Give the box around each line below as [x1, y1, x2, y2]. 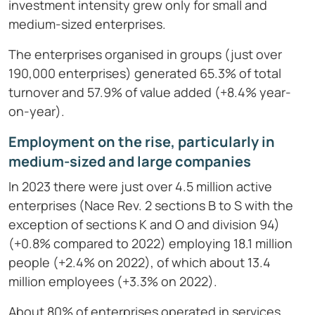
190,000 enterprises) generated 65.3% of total [8, 65, 281, 82]
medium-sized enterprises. [8, 15, 166, 33]
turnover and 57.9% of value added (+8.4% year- [8, 84, 291, 101]
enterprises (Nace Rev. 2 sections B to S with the [8, 197, 293, 214]
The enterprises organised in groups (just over [8, 46, 282, 63]
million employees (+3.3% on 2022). [8, 273, 217, 290]
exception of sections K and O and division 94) [8, 216, 280, 233]
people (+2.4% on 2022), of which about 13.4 [8, 254, 271, 271]
